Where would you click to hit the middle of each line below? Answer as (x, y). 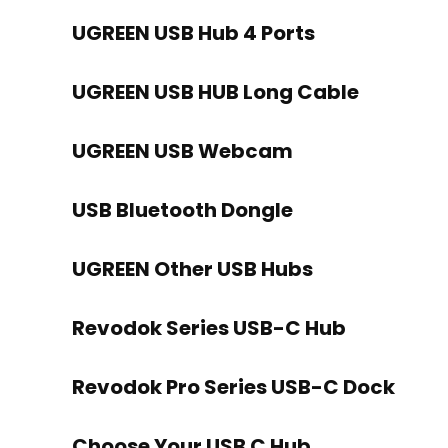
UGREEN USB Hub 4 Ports (193, 33)
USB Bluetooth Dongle (182, 210)
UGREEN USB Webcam (182, 151)
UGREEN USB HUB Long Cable (215, 92)
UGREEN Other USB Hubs (192, 269)
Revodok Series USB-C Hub (209, 328)
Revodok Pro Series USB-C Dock (233, 387)
